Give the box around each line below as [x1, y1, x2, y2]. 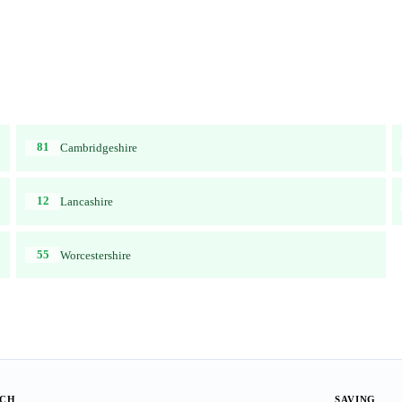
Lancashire [60, 194, 114, 208]
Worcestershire [60, 248, 132, 262]
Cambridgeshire [60, 141, 138, 155]
